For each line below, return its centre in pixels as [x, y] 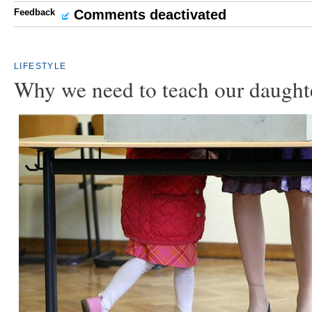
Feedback [34, 12]
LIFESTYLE [40, 66]
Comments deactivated [150, 15]
